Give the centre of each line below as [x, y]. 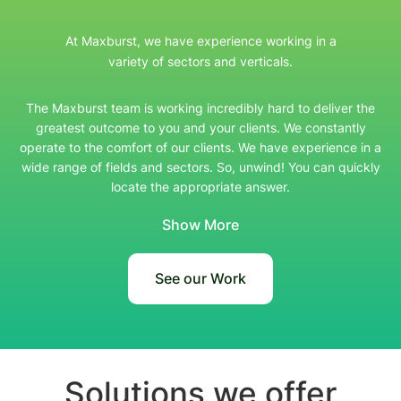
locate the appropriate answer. [200, 187]
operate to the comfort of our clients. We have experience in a [200, 147]
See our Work [200, 278]
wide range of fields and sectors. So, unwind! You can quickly [200, 167]
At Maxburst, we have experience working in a [200, 41]
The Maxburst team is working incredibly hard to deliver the [200, 108]
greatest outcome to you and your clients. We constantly [200, 128]
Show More [200, 225]
